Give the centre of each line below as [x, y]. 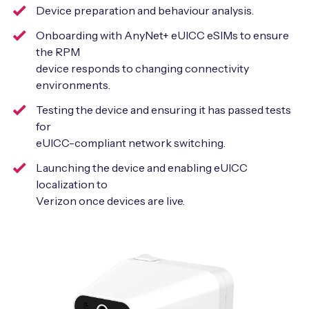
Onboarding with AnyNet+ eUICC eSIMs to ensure [162, 36]
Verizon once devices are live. [110, 201]
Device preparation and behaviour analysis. [145, 11]
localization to [72, 185]
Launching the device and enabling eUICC [142, 168]
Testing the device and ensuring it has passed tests [163, 110]
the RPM [58, 52]
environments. [73, 85]
